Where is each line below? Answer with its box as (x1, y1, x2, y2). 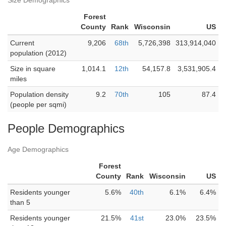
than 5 (10, 198, 30, 206)
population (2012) (10, 49, 67, 57)
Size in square (10, 65, 55, 73)
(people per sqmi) (10, 100, 67, 108)
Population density (10, 90, 69, 98)
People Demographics (8, 122, 125, 135)
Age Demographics (8, 145, 69, 153)
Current (10, 39, 34, 47)
